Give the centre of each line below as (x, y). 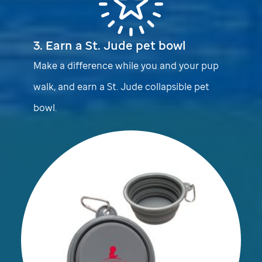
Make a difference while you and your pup (126, 65)
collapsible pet (176, 86)
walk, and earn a (70, 86)
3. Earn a (60, 45)
